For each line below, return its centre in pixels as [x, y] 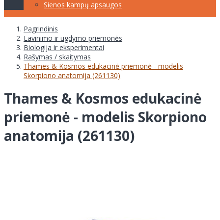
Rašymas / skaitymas [57, 56]
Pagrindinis [41, 28]
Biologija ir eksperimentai [64, 47]
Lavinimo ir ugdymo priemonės [73, 38]
